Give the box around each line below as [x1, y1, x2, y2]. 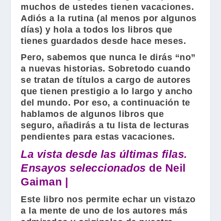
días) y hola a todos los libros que [21, 25, 173, 35]
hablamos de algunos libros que [21, 109, 164, 119]
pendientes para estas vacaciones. [21, 132, 175, 142]
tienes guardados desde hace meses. [21, 36, 186, 46]
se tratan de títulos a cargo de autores [21, 75, 191, 85]
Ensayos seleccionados [21, 162, 146, 174]
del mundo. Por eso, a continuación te [21, 98, 190, 108]
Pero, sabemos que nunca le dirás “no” [21, 52, 196, 62]
